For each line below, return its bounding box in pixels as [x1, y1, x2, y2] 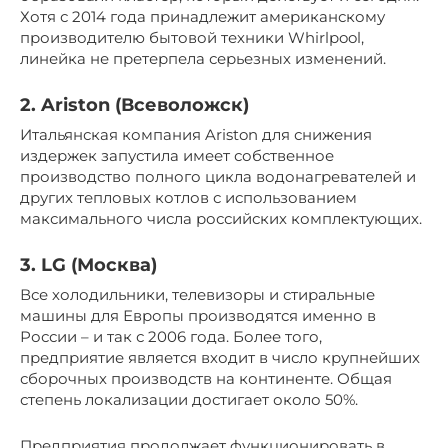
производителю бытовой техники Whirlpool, [20, 27, 364, 47]
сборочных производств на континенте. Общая [20, 368, 392, 388]
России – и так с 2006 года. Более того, [20, 326, 322, 346]
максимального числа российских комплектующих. [20, 208, 422, 228]
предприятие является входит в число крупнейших [20, 347, 420, 367]
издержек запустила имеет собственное [20, 145, 334, 165]
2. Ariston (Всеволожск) [20, 93, 249, 116]
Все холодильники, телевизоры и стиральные [20, 284, 375, 304]
